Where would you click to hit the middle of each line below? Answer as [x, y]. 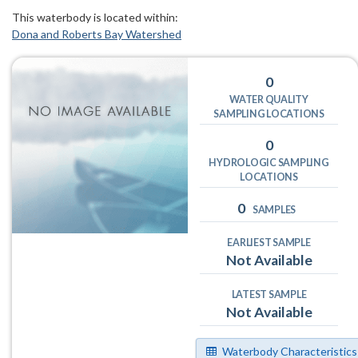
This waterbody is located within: [95, 18]
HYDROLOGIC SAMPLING [269, 163]
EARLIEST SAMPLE [269, 243]
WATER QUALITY [269, 100]
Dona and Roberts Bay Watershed [97, 34]
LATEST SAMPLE [269, 295]
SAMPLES [274, 210]
